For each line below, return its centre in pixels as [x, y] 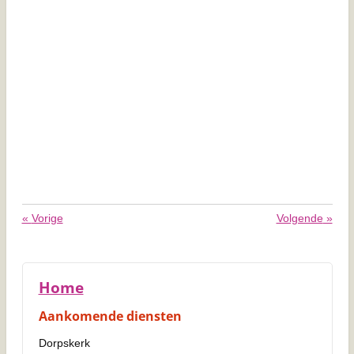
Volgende [299, 218]
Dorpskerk [64, 343]
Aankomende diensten [110, 316]
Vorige [47, 218]
